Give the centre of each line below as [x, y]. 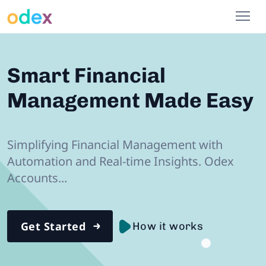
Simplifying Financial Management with [115, 144]
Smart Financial [86, 75]
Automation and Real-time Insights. [106, 161]
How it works [168, 226]
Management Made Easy [130, 100]
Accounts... [37, 178]
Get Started [53, 226]
